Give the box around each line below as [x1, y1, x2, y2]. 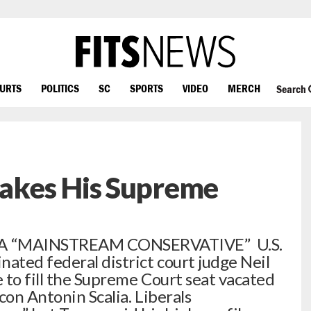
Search [276, 83, 308, 96]
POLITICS [41, 81, 79, 94]
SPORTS [130, 81, 163, 94]
